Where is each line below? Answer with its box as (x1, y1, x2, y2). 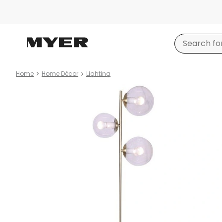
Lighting (86, 69, 111, 78)
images (16, 96, 45, 108)
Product (16, 84, 48, 96)
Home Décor (42, 69, 78, 78)
